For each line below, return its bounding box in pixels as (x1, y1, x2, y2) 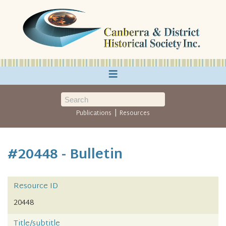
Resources (119, 108, 150, 119)
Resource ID (14, 180, 58, 194)
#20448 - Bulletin (8, 143, 123, 167)
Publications (76, 108, 112, 119)
